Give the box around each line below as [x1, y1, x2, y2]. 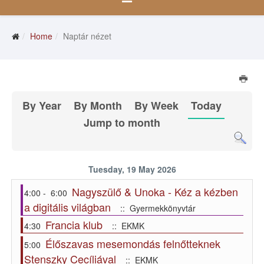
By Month [74, 98, 123, 114]
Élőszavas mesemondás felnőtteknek [45, 236, 220, 252]
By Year [22, 98, 62, 114]
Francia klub [45, 217, 103, 233]
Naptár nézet [63, 30, 111, 42]
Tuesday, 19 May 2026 [88, 163, 176, 176]
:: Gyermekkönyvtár [115, 202, 196, 214]
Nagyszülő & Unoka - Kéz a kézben [72, 184, 238, 200]
